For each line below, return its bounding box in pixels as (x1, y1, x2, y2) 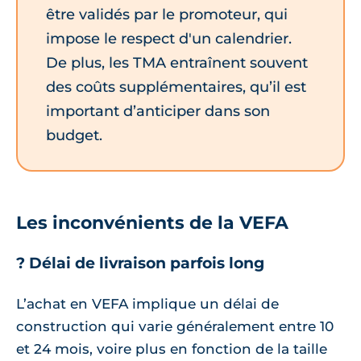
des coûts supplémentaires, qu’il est (46, 78, 306, 96)
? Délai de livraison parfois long (16, 253, 264, 272)
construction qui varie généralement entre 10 (16, 317, 334, 334)
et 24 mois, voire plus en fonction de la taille (16, 340, 327, 357)
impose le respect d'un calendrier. (46, 30, 292, 48)
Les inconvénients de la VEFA (16, 212, 288, 234)
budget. (46, 127, 102, 144)
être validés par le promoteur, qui (46, 6, 288, 23)
